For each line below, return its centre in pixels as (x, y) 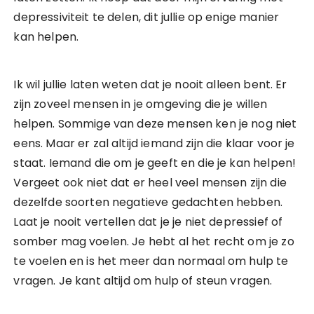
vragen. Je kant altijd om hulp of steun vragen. (143, 281)
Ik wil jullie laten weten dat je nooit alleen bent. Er (150, 84)
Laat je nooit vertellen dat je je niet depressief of (148, 222)
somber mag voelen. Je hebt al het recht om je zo (154, 241)
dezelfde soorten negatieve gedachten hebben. (148, 202)
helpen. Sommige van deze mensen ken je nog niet (155, 124)
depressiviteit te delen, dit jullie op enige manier (146, 17)
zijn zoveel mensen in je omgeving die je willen (141, 104)
